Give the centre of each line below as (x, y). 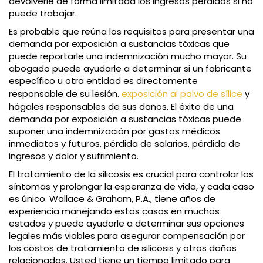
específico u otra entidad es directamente (103, 80)
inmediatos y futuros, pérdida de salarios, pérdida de (124, 143)
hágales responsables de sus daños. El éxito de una (121, 106)
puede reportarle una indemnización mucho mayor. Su (128, 56)
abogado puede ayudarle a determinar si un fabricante (130, 68)
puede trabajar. (43, 13)
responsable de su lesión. (65, 93)
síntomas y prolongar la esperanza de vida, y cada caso (131, 186)
